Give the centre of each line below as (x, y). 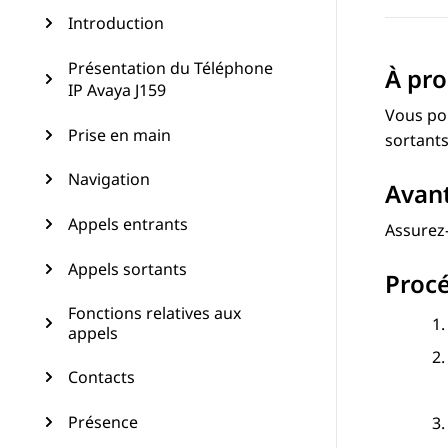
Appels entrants (128, 224)
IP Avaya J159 (117, 90)
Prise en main (119, 135)
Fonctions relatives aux (154, 313)
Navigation (109, 179)
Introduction (116, 23)
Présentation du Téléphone (170, 68)
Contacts (101, 377)
